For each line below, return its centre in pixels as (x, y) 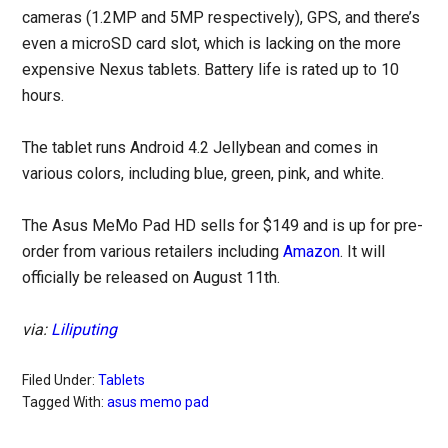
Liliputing (84, 329)
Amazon (312, 251)
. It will (363, 251)
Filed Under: (60, 379)
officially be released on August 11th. (151, 277)
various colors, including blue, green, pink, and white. (203, 173)
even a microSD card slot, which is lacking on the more (212, 43)
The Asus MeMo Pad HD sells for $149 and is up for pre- (223, 225)
